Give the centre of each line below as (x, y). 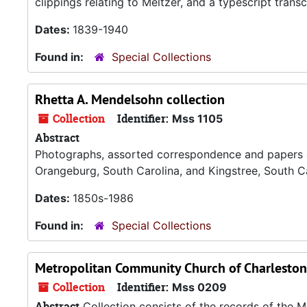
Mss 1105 (197, 119)
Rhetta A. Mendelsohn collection (130, 99)
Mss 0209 (199, 287)
